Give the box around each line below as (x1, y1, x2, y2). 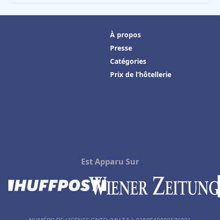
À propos (110, 30, 141, 39)
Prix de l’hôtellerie (110, 70, 171, 79)
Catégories (110, 56, 146, 66)
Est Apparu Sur (81, 156, 139, 167)
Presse (110, 43, 132, 53)
